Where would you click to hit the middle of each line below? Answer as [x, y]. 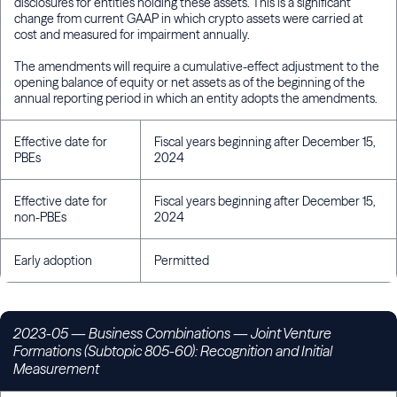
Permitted [182, 261]
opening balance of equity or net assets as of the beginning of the [190, 83]
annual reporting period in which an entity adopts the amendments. [196, 99]
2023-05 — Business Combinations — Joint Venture [172, 334]
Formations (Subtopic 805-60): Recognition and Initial [173, 351]
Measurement [56, 369]
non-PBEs [40, 218]
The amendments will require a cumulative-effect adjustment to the [197, 67]
